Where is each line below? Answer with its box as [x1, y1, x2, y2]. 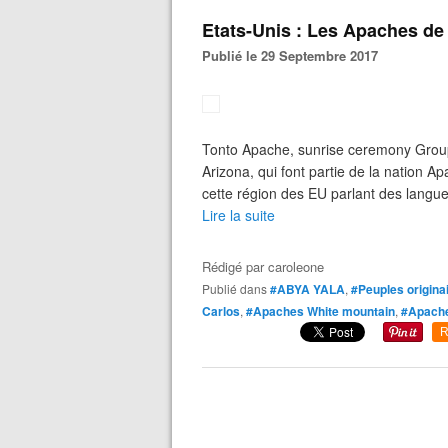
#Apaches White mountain [246, 302, 395, 320]
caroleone [268, 257, 324, 276]
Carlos [202, 302, 240, 320]
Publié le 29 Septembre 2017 [211, 46, 378, 65]
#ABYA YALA [270, 280, 345, 298]
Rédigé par [202, 257, 268, 276]
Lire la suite [202, 205, 275, 225]
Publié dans [210, 280, 267, 297]
